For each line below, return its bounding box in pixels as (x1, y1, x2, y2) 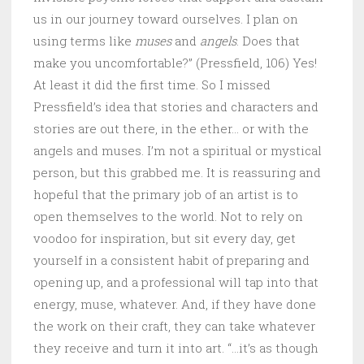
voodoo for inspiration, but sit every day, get (33, 229, 296, 246)
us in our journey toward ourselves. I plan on (33, 10, 298, 27)
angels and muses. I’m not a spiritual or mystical (33, 141, 322, 158)
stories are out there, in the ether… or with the (33, 119, 309, 136)
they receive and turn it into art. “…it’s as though (33, 339, 318, 356)
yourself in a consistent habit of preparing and (33, 251, 310, 268)
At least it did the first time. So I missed (33, 76, 271, 93)
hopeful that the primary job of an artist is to (33, 185, 298, 202)
